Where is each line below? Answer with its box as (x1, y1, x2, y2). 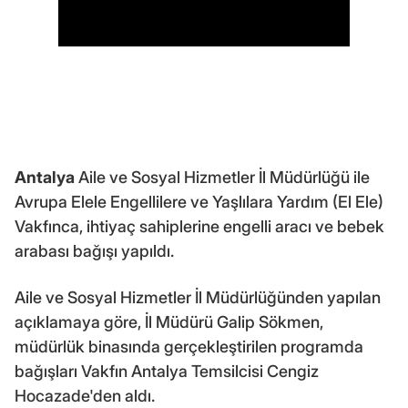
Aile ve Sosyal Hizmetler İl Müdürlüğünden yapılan (15, 288, 381, 308)
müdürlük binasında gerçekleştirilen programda (15, 337, 363, 357)
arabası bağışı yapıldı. (15, 241, 174, 261)
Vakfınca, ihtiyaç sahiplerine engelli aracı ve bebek (15, 217, 384, 237)
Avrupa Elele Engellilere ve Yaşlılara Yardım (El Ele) (15, 192, 383, 212)
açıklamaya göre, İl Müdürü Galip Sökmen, (15, 312, 323, 332)
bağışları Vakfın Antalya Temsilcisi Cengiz (15, 362, 319, 382)
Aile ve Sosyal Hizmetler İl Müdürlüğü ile (75, 168, 370, 188)
